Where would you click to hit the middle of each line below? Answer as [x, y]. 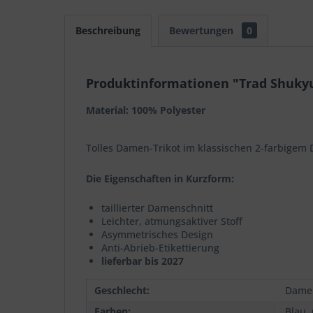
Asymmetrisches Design [157, 234]
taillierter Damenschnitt [157, 208]
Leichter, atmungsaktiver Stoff [172, 221]
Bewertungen [203, 30]
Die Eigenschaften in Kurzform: [160, 179]
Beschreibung [108, 30]
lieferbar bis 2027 [143, 261]
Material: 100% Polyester [146, 110]
